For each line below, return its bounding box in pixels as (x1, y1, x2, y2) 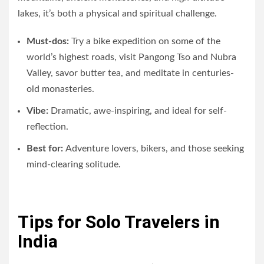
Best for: (27, 143, 65, 153)
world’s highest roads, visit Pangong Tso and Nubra (27, 52, 236, 62)
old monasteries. (27, 84, 94, 94)
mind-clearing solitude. (27, 159, 121, 169)
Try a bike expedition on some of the (69, 36, 220, 46)
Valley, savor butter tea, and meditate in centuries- (27, 68, 234, 78)
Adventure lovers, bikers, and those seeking (65, 143, 244, 153)
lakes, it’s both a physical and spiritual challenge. (18, 8, 217, 18)
